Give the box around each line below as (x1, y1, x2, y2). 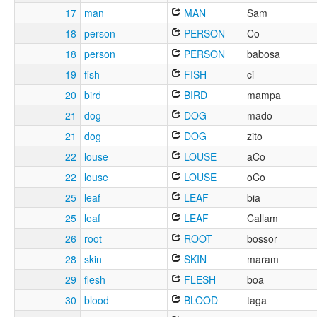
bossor (247, 231, 277, 246)
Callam (247, 211, 278, 226)
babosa (247, 47, 280, 62)
